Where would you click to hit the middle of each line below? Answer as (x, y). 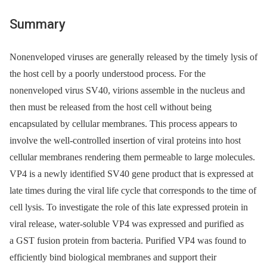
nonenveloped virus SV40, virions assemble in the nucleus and (127, 91)
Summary (38, 24)
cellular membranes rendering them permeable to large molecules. (132, 157)
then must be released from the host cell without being (111, 107)
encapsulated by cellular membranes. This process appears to (123, 124)
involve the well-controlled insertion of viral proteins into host (125, 141)
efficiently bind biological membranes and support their (113, 257)
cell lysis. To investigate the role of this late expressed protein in (129, 207)
